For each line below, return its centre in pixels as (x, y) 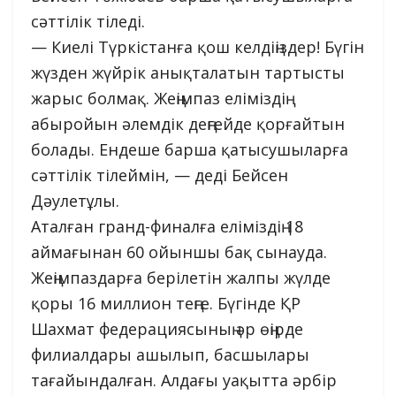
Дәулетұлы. (75, 201)
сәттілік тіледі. (88, 22)
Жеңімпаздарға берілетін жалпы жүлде (181, 278)
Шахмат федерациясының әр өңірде (167, 329)
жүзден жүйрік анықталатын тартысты (188, 73)
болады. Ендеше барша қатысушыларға (190, 150)
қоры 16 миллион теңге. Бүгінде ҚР (166, 304)
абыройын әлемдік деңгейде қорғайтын (188, 124)
